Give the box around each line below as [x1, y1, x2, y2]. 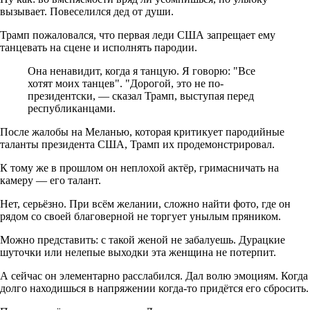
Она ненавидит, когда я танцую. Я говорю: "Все [28, 64, 255, 77]
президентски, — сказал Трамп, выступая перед [28, 89, 254, 102]
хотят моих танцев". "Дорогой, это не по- [28, 77, 224, 89]
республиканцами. [28, 102, 116, 114]
